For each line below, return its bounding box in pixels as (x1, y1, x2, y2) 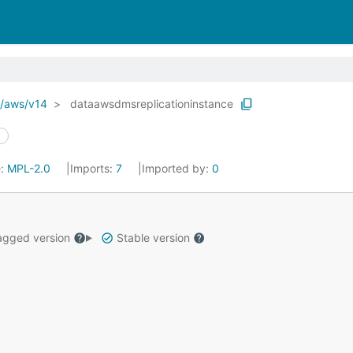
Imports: (70, 162, 116, 175)
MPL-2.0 (7, 162, 50, 175)
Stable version (113, 231, 193, 244)
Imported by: (142, 162, 212, 175)
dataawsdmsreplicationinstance (70, 97, 233, 110)
